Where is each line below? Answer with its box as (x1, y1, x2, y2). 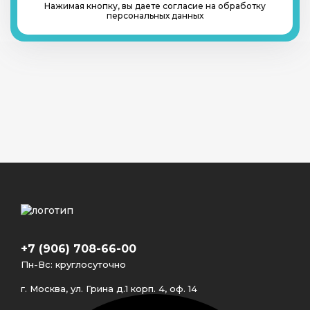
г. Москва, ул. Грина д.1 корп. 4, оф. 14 (21, 282, 197, 294)
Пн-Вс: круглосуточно (21, 258, 126, 270)
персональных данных (107, 10, 203, 21)
